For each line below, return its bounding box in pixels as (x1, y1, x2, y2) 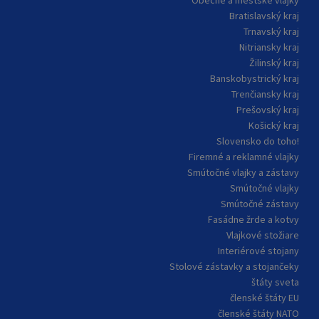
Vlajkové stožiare (226, 229, 299, 242)
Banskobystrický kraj (209, 72, 299, 85)
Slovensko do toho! (216, 135, 299, 148)
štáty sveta (251, 276, 299, 289)
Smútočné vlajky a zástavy (187, 166, 299, 179)
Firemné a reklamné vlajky (188, 150, 299, 164)
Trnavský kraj (243, 25, 299, 38)
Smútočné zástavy (220, 197, 299, 211)
